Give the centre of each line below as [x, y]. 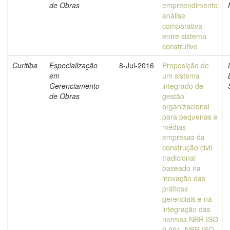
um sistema [181, 75]
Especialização [73, 65]
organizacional [186, 106]
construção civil [187, 147]
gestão [173, 96]
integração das [186, 209]
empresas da [184, 137]
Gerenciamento [74, 86]
